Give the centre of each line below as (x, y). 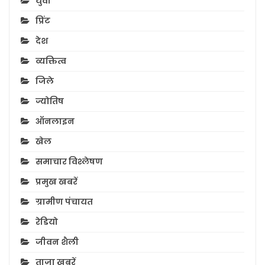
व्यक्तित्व (51, 61)
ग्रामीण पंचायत (64, 201)
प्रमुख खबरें (56, 181)
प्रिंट (43, 20)
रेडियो (47, 222)
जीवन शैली (57, 242)
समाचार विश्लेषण (69, 161)
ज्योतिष (50, 101)
